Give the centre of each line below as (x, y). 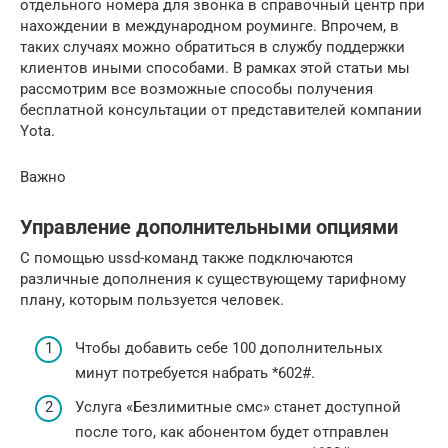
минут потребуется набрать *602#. (195, 373)
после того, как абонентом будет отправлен (232, 431)
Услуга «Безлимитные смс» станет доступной (238, 406)
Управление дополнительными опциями (209, 227)
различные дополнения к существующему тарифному (213, 278)
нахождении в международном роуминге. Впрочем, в (209, 25)
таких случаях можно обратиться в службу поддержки (212, 46)
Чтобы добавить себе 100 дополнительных (228, 348)
